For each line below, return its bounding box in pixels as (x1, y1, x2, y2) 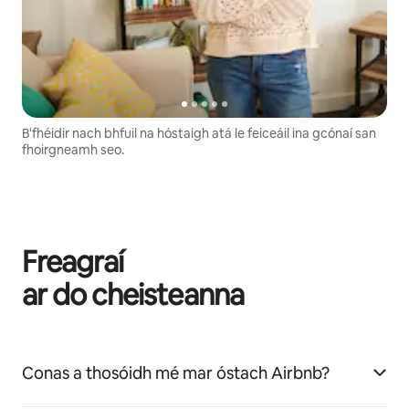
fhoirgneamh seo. (22, 142, 124, 159)
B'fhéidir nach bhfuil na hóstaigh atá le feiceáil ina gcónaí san (22, 125, 376, 142)
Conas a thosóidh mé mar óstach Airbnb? (22, 362, 330, 384)
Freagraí (22, 243, 124, 281)
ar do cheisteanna (22, 276, 244, 314)
